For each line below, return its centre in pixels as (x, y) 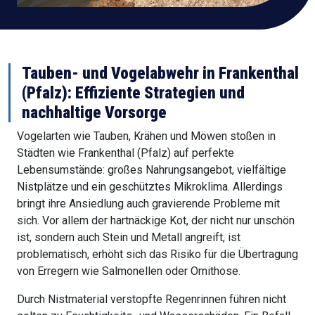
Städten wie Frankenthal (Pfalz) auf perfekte (126, 153)
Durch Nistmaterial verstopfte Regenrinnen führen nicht (152, 299)
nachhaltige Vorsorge (94, 112)
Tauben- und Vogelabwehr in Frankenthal (160, 73)
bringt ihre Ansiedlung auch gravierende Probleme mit (148, 203)
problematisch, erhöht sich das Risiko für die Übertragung (157, 254)
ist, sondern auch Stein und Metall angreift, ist (129, 237)
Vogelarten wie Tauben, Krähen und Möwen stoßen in (146, 136)
